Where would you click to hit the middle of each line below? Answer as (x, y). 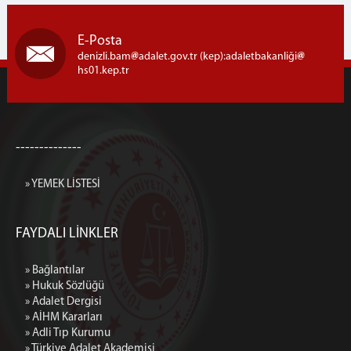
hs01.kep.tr (103, 71)
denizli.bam (104, 57)
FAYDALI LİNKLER (67, 234)
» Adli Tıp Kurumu (68, 333)
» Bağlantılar (55, 271)
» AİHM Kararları (64, 318)
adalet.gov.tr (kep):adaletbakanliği (217, 57)
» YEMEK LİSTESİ (63, 185)
